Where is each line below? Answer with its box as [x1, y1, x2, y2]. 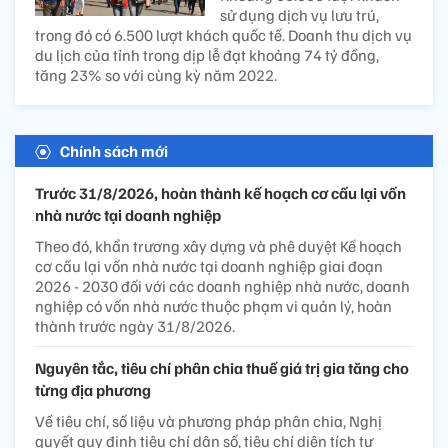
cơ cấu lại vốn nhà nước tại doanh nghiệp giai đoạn [35, 255, 383, 276]
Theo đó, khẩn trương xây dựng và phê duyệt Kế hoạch [35, 235, 402, 256]
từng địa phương [35, 379, 151, 400]
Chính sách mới [60, 140, 168, 161]
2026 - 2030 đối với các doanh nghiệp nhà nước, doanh [35, 275, 410, 296]
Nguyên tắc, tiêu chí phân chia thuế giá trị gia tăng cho [35, 357, 409, 378]
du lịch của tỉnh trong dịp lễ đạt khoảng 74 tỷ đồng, [35, 44, 379, 65]
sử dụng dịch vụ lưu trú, [220, 4, 379, 25]
